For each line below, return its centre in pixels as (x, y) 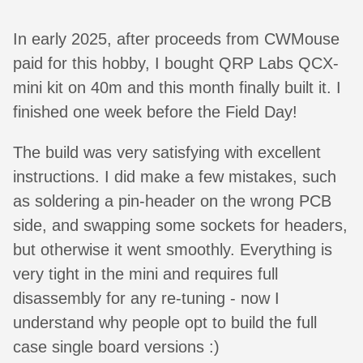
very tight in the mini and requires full (145, 273)
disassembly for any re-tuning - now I (146, 298)
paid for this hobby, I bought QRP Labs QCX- (176, 63)
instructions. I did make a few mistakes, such (175, 176)
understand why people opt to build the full (165, 322)
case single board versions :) (116, 346)
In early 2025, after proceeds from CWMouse (176, 38)
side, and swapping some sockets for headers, (180, 225)
